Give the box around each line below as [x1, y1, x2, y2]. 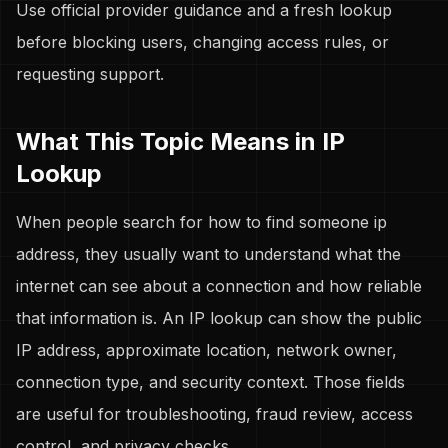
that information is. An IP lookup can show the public [16, 308, 422, 328]
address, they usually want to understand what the [16, 244, 401, 264]
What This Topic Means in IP [16, 127, 345, 156]
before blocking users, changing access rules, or [16, 32, 389, 52]
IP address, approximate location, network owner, [16, 340, 397, 360]
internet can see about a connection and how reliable [16, 276, 422, 296]
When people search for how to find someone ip [16, 212, 387, 232]
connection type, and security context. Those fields [16, 372, 405, 392]
